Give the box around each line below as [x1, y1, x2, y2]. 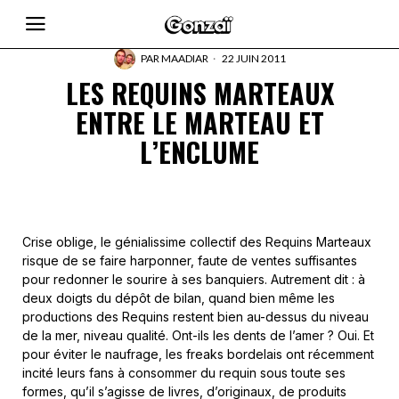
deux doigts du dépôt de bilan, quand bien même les [22, 290, 335, 305]
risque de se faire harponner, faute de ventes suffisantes [22, 253, 357, 268]
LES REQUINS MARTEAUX [65, 73, 334, 113]
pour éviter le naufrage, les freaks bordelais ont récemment [22, 346, 374, 362]
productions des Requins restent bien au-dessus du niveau [22, 309, 369, 324]
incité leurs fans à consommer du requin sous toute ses [22, 365, 346, 380]
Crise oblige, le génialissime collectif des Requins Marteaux [22, 234, 371, 249]
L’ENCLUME [140, 132, 259, 172]
